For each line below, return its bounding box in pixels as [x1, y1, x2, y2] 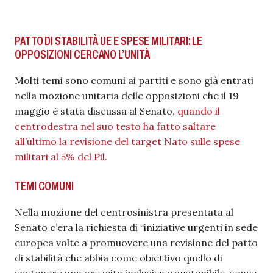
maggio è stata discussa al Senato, [15, 105, 177, 117]
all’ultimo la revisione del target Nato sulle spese [15, 135, 240, 147]
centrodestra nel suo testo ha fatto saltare [15, 120, 216, 132]
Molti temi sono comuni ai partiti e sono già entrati [15, 74, 253, 87]
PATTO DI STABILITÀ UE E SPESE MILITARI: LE [15, 34, 203, 48]
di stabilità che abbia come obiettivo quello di [15, 252, 222, 264]
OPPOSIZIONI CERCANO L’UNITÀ [15, 48, 150, 61]
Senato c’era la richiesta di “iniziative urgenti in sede [15, 221, 258, 233]
